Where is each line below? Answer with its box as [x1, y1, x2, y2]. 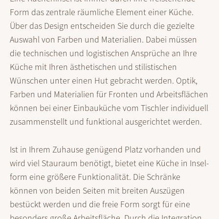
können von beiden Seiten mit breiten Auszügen [10, 184, 185, 196]
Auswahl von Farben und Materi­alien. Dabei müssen [10, 33, 197, 45]
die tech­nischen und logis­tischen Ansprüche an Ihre [10, 47, 197, 59]
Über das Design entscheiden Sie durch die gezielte [10, 20, 195, 31]
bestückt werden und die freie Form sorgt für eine [10, 198, 190, 210]
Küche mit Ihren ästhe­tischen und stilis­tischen [10, 61, 177, 72]
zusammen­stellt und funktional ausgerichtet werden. [10, 115, 202, 127]
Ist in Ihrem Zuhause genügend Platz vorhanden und [10, 143, 201, 155]
